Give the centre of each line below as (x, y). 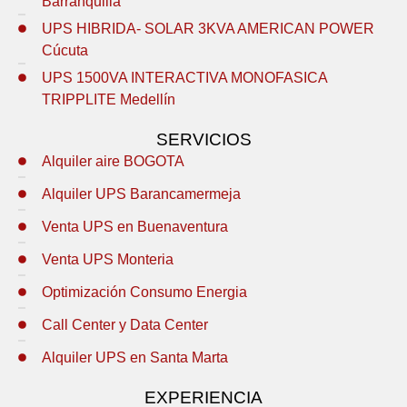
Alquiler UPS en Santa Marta (135, 358)
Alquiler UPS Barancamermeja (142, 194)
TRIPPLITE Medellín (109, 100)
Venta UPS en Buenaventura (135, 227)
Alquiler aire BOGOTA (114, 162)
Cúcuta (65, 51)
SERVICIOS (203, 140)
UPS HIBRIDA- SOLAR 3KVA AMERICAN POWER (208, 29)
